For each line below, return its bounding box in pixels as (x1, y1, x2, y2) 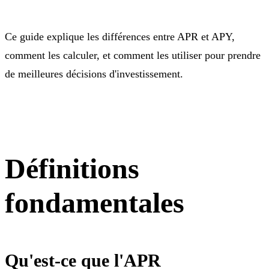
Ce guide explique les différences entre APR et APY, (5, 30, 235, 43)
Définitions (5, 152, 139, 184)
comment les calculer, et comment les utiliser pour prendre (5, 49, 261, 61)
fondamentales (5, 186, 184, 219)
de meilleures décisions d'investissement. (5, 67, 183, 80)
